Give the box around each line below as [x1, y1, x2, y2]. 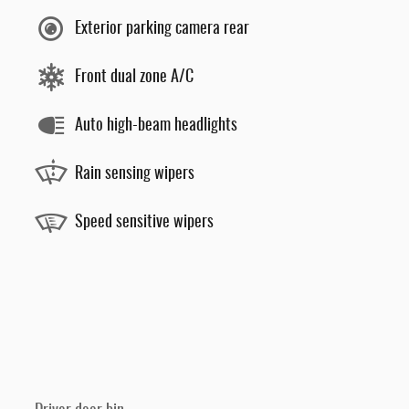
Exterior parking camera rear [75, 20, 249, 37]
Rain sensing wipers [75, 165, 194, 183]
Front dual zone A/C [75, 68, 194, 86]
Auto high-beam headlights [75, 117, 237, 134]
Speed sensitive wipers [75, 214, 214, 231]
